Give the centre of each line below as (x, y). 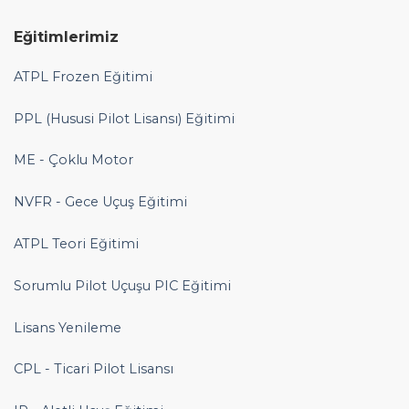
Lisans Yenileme (68, 327)
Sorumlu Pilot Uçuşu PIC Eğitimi (122, 285)
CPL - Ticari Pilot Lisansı (94, 369)
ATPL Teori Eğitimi (76, 244)
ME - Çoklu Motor (73, 160)
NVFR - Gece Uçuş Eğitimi (100, 202)
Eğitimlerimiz (66, 37)
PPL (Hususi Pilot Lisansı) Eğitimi (124, 118)
